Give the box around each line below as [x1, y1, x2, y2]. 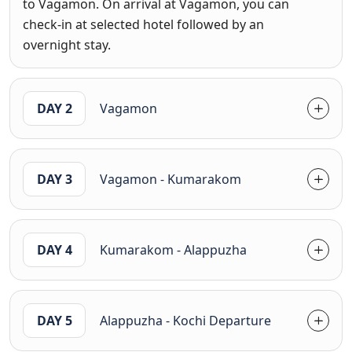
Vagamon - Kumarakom [100, 170, 241, 188]
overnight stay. [23, 35, 111, 53]
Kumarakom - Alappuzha [100, 240, 247, 258]
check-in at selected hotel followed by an [23, 15, 264, 33]
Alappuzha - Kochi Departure [166, 311, 271, 329]
